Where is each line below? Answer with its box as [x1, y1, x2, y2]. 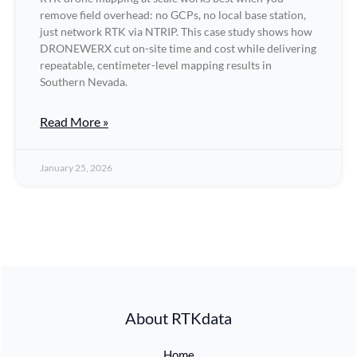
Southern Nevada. [40, 75, 127, 88]
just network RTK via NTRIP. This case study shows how [40, 25, 312, 38]
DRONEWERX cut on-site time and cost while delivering [40, 41, 316, 55]
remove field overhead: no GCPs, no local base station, [40, 8, 306, 22]
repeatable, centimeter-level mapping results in [40, 58, 272, 72]
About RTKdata [125, 308, 232, 328]
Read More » [40, 114, 108, 129]
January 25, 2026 [40, 162, 112, 174]
